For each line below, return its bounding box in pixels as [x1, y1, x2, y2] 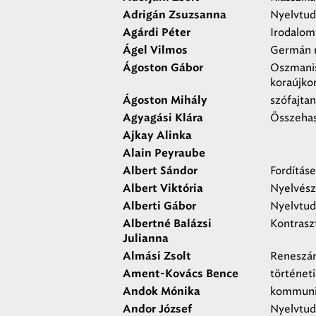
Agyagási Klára [123, 113, 203, 123]
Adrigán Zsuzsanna [123, 10, 226, 20]
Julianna [123, 233, 169, 244]
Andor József [123, 304, 192, 315]
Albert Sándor [123, 166, 197, 176]
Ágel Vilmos [123, 45, 188, 56]
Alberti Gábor [123, 201, 196, 212]
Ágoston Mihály [123, 95, 207, 106]
